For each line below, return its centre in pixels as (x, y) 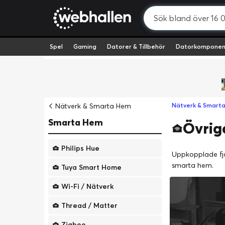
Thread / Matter (89, 205)
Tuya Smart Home (91, 167)
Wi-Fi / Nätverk (87, 186)
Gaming (85, 46)
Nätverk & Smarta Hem (93, 106)
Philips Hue (80, 148)
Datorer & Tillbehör (136, 46)
